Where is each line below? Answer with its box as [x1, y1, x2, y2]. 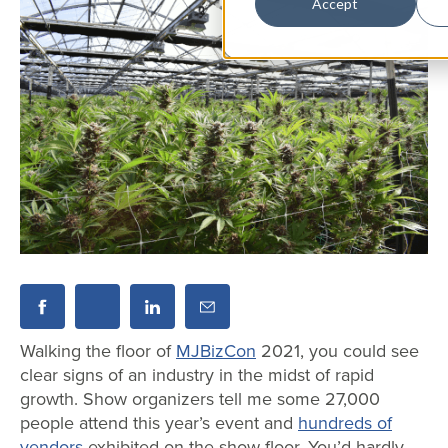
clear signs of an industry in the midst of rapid [20, 362, 374, 388]
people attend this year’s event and [20, 410, 293, 436]
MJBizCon [176, 338, 256, 364]
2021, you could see [261, 338, 419, 364]
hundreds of [298, 410, 392, 436]
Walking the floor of [20, 338, 171, 364]
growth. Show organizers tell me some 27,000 [20, 386, 380, 412]
